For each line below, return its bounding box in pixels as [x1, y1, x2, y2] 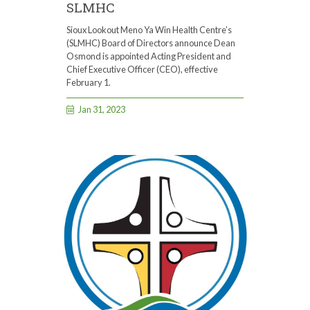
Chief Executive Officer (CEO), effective [66, 63, 218, 75]
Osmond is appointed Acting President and [66, 50, 231, 62]
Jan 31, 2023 [78, 103, 126, 115]
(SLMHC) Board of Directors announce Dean [66, 37, 235, 48]
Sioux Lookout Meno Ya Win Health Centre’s [66, 24, 232, 35]
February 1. [66, 76, 111, 88]
